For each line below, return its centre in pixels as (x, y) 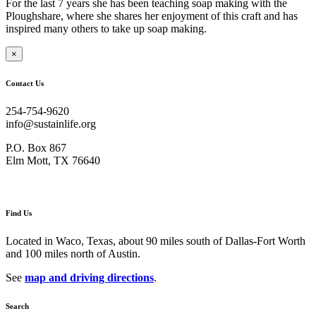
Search (17, 306)
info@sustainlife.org (51, 124)
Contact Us (25, 84)
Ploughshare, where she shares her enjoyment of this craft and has (152, 16)
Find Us (19, 213)
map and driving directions (89, 278)
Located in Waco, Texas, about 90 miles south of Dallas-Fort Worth (156, 241)
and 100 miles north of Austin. (73, 254)
